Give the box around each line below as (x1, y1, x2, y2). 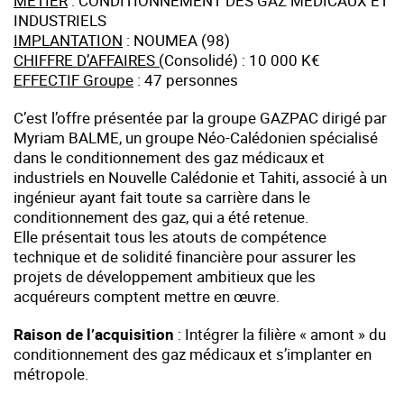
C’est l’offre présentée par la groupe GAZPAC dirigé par (14, 107, 387, 129)
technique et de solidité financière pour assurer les (14, 246, 356, 268)
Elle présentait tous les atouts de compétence (14, 226, 326, 248)
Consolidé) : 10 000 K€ (164, 50, 320, 71)
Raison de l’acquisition (14, 324, 174, 345)
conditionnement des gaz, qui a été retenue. (14, 207, 308, 228)
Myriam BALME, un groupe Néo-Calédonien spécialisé (14, 127, 378, 149)
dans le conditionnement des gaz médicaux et (14, 147, 325, 169)
